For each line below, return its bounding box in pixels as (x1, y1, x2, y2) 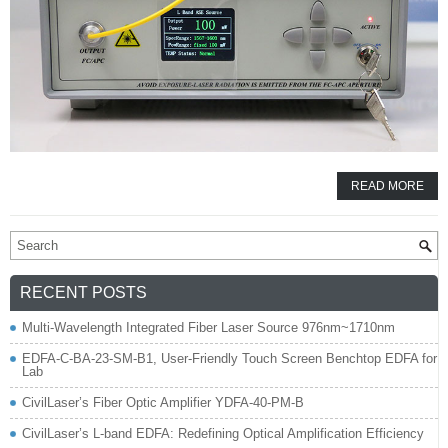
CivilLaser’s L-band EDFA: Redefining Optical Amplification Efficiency (22, 425, 424, 441)
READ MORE (351, 178, 424, 193)
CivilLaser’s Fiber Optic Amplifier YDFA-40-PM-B (22, 394, 304, 410)
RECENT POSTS (20, 283, 147, 301)
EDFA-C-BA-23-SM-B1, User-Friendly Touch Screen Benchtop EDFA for (22, 350, 437, 366)
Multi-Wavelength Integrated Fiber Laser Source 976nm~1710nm (22, 319, 395, 335)
